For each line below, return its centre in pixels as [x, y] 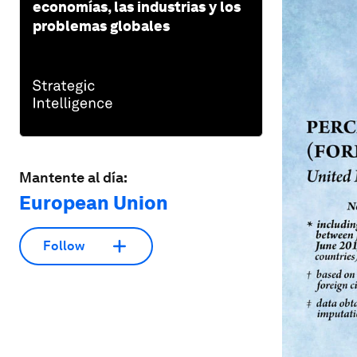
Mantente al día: [73, 177]
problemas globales [101, 25]
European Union [94, 202]
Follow [64, 246]
